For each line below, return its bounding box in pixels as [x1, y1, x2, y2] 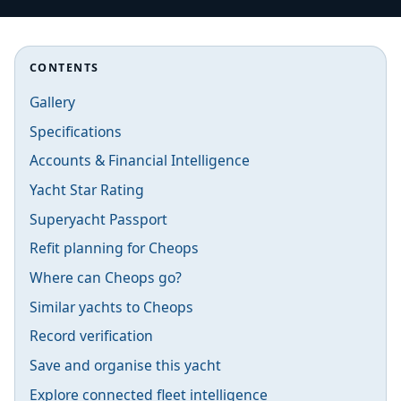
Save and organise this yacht [30, 355, 221, 375]
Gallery [30, 91, 75, 112]
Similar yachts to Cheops [30, 296, 193, 317]
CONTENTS [30, 59, 99, 75]
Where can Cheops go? [30, 267, 182, 287]
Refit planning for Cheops [30, 238, 199, 259]
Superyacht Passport [30, 209, 167, 229]
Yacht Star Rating [30, 179, 144, 200]
